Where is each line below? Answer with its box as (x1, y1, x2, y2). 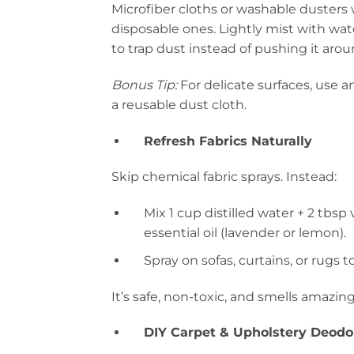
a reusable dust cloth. (111, 96, 247, 112)
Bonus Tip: (111, 77, 178, 92)
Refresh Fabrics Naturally (143, 133, 312, 149)
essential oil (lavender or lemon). (143, 225, 346, 241)
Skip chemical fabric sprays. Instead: (111, 169, 337, 185)
